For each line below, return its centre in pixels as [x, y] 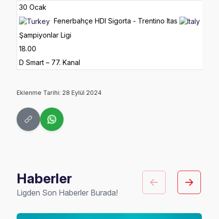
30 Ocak [33, 7]
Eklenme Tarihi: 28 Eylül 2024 [59, 93]
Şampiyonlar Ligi [45, 35]
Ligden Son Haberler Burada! [67, 193]
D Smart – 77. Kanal [50, 63]
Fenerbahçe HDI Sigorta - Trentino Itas [115, 21]
